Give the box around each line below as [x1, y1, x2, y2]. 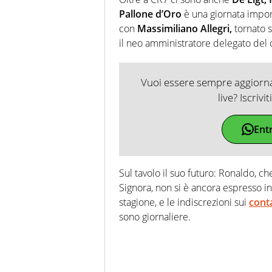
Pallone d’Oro [119, 7, 182, 21]
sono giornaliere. [119, 210, 191, 224]
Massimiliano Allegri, [137, 22, 232, 36]
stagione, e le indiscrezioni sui [119, 195, 249, 209]
